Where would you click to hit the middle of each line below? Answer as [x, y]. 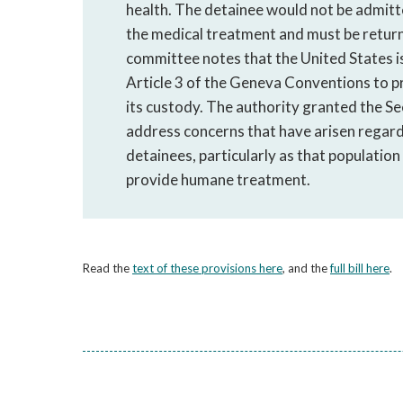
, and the [306, 268]
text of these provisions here [207, 268]
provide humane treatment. [218, 179]
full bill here [360, 268]
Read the [107, 268]
